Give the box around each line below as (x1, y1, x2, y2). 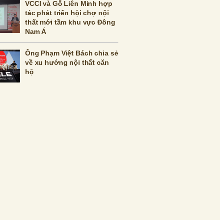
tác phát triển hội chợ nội (25, 9, 109, 17)
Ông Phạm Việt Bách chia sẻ (25, 49, 118, 57)
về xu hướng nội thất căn (25, 58, 109, 67)
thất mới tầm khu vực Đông (25, 18, 115, 27)
